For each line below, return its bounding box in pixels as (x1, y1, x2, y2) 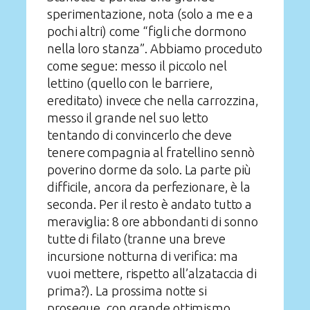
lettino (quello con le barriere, (47, 75, 213, 90)
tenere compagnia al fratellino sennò (47, 145, 255, 159)
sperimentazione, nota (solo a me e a (47, 6, 254, 21)
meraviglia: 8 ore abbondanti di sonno (47, 214, 259, 228)
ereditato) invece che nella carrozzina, (47, 93, 259, 107)
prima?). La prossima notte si (47, 283, 208, 298)
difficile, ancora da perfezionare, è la (47, 179, 251, 194)
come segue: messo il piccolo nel (47, 58, 227, 73)
